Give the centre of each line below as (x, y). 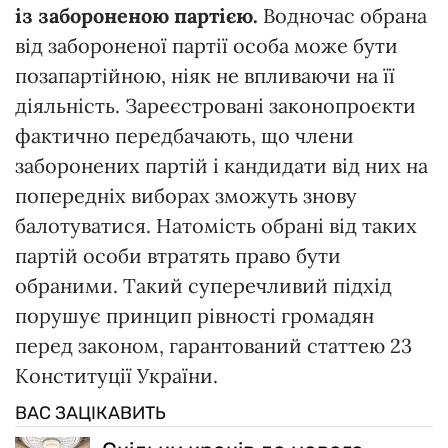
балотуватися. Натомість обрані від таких (216, 225)
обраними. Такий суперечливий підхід (203, 285)
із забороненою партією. (136, 15)
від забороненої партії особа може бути (206, 45)
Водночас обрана (342, 15)
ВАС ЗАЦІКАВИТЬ (90, 412)
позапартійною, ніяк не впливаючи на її (205, 75)
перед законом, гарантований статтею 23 (213, 345)
